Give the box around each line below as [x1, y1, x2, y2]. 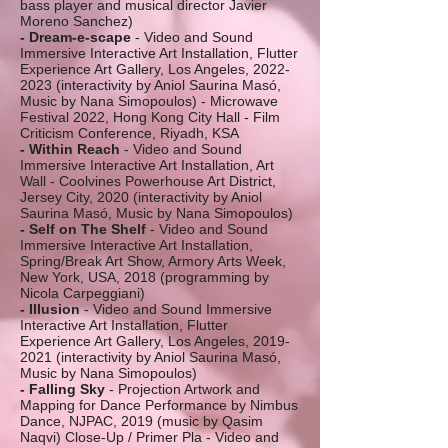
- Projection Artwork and [105, 381, 260, 397]
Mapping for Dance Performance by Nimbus [20, 397, 298, 413]
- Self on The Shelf [20, 221, 146, 237]
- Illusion [20, 301, 80, 317]
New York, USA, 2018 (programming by [20, 269, 269, 285]
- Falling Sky [20, 381, 105, 397]
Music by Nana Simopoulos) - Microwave [20, 93, 278, 109]
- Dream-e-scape [20, 29, 135, 45]
